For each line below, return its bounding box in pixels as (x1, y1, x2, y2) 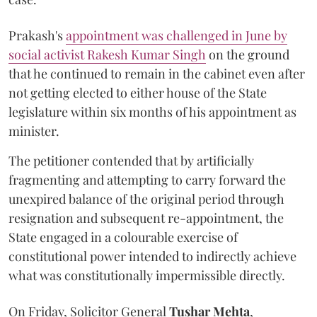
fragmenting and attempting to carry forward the (8, 171, 286, 188)
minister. (8, 122, 59, 139)
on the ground (206, 46, 289, 63)
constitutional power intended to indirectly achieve (8, 248, 296, 265)
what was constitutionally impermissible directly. (8, 267, 285, 284)
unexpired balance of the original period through (8, 190, 284, 207)
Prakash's (8, 27, 66, 44)
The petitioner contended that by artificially (8, 152, 254, 169)
